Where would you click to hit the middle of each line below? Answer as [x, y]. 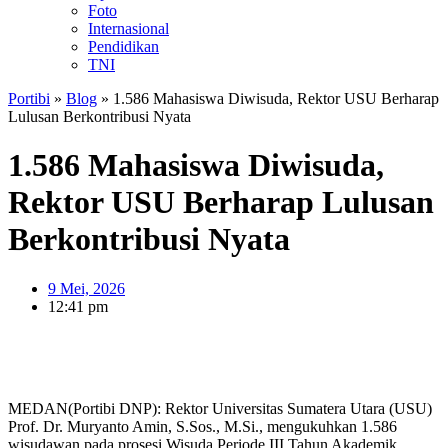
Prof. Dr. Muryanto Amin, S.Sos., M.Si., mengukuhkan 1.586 [202, 426]
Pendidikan [123, 46]
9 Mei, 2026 [86, 288]
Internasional [128, 28]
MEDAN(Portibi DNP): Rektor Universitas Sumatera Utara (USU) [220, 408]
